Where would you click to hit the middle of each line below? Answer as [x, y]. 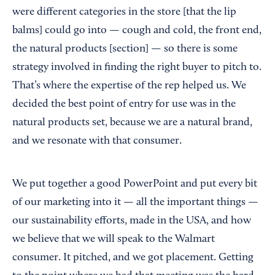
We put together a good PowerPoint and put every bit [135, 184]
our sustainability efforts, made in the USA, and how [132, 221]
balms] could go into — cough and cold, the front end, [137, 31]
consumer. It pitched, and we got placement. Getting [133, 258]
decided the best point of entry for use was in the [124, 105]
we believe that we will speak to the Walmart [114, 240]
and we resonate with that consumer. [97, 141]
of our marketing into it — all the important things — [135, 203]
